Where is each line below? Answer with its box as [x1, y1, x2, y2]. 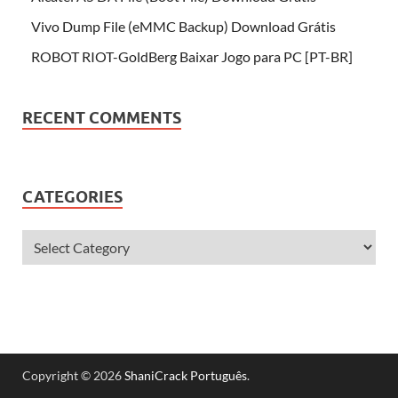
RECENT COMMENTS [22, 107, 181, 127]
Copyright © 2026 [22, 367, 124, 383]
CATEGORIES [22, 187, 123, 206]
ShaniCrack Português [124, 367, 247, 383]
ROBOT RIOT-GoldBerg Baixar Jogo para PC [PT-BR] [31, 47, 353, 65]
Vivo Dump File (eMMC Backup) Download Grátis [31, 17, 336, 35]
